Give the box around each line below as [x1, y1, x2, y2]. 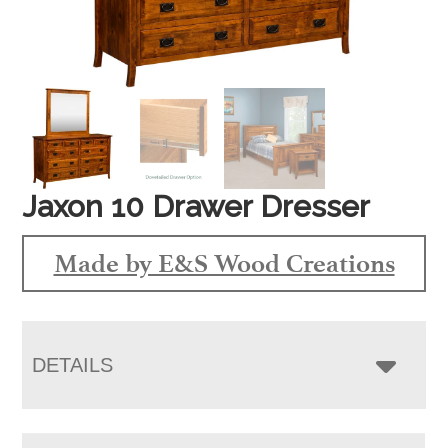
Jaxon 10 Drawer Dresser [22, 188, 371, 224]
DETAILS [32, 353, 114, 376]
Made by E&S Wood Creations [53, 247, 395, 278]
